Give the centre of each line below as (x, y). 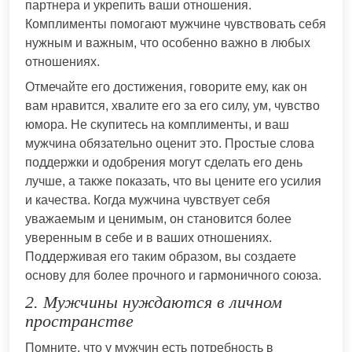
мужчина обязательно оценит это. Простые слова (170, 143)
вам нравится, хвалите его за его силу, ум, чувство (172, 105)
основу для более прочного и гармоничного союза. (173, 275)
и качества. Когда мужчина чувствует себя (148, 200)
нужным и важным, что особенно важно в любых (168, 42)
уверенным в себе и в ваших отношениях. (148, 237)
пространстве (79, 321)
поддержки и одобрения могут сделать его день (164, 162)
